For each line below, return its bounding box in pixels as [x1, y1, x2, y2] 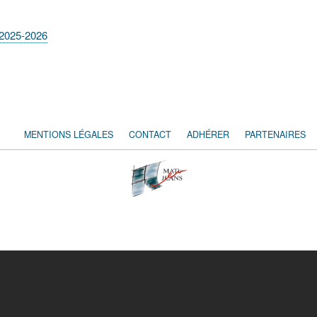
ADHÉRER [187, 127, 229, 141]
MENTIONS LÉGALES [24, 127, 113, 141]
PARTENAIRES [245, 127, 306, 141]
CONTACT [129, 127, 171, 141]
